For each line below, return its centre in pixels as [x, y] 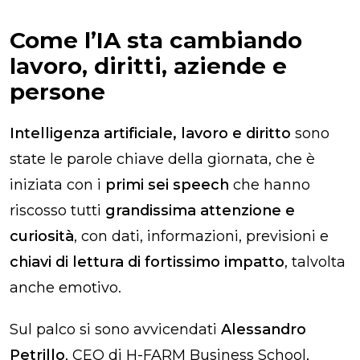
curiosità [42, 236]
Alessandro [264, 329]
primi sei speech [165, 184]
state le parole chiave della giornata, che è [162, 159]
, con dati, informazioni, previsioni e [201, 236]
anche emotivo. [65, 287]
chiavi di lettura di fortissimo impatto [147, 262]
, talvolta [315, 262]
